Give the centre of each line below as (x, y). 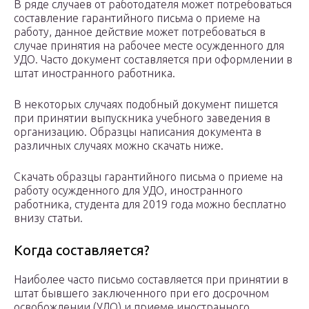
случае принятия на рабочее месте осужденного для (149, 46)
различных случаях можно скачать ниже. (119, 146)
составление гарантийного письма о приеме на (137, 18)
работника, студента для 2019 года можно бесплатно (150, 205)
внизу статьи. (48, 218)
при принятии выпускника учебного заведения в (142, 118)
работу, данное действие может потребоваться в (140, 32)
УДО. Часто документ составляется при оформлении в (153, 60)
